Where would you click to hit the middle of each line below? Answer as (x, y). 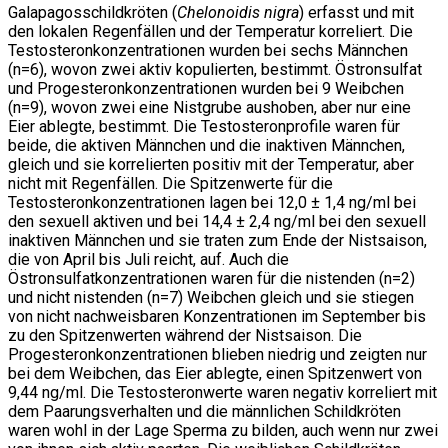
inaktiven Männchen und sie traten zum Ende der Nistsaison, (217, 240)
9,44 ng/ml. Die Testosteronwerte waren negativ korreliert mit (222, 392)
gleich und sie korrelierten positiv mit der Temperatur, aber (211, 164)
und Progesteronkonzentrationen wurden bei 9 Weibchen (206, 88)
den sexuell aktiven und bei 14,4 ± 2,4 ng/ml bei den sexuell (217, 221)
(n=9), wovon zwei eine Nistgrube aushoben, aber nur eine (209, 107)
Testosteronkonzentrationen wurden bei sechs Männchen (208, 50)
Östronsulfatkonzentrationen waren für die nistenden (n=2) (211, 278)
